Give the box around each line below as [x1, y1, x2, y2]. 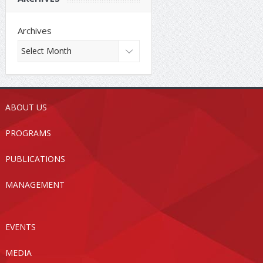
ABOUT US [5, 102, 47, 113]
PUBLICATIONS [5, 153, 65, 165]
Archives [17, 25, 52, 37]
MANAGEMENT [5, 179, 65, 191]
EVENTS [5, 221, 36, 233]
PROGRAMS [5, 127, 51, 139]
